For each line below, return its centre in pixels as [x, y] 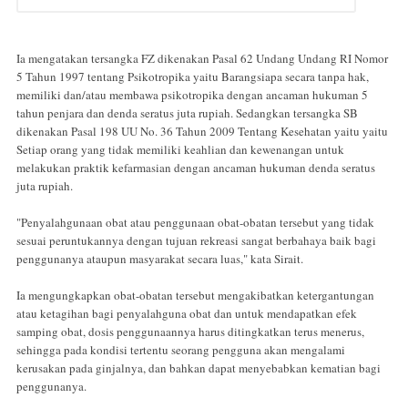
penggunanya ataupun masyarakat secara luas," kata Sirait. [160, 259]
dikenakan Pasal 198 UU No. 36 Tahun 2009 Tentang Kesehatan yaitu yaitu [202, 132]
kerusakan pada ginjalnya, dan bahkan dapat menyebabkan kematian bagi [199, 368]
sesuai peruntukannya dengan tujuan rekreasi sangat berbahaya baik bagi [196, 241]
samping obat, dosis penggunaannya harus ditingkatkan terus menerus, [190, 332]
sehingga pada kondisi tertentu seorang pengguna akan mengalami [181, 350]
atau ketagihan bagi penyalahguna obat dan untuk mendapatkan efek [187, 314]
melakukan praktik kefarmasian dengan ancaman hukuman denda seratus [196, 168]
